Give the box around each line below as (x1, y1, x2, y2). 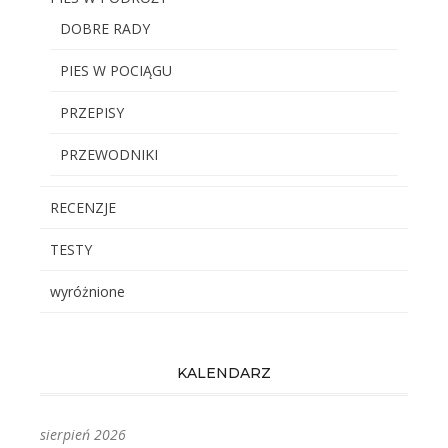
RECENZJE (50, 198, 116, 217)
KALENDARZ (177, 364, 271, 382)
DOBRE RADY (60, 19, 150, 38)
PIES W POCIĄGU (60, 61, 172, 80)
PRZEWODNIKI (60, 145, 158, 164)
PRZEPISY (60, 103, 124, 122)
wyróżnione (50, 282, 125, 301)
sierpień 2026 (40, 425, 126, 444)
